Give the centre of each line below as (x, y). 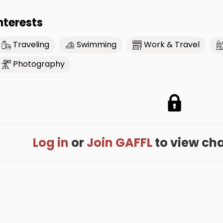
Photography (39, 64)
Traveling (31, 45)
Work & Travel (172, 45)
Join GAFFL (119, 142)
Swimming (97, 45)
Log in (51, 142)
